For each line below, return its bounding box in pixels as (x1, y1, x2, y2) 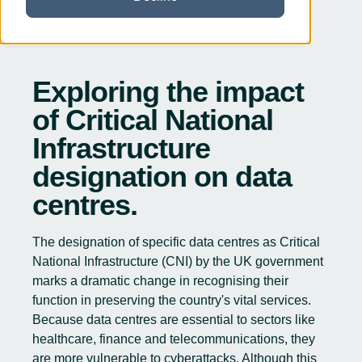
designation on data (32, 160, 292, 193)
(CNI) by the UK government (158, 255, 323, 268)
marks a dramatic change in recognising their (32, 274, 288, 288)
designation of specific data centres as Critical (58, 235, 320, 249)
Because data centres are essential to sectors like (32, 313, 315, 326)
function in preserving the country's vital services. (32, 293, 311, 307)
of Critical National (32, 103, 273, 137)
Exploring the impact (32, 75, 304, 108)
